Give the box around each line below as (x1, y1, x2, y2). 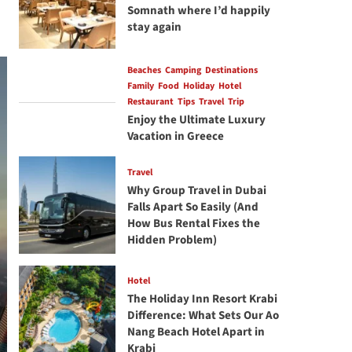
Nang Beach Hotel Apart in (126, 323, 265, 340)
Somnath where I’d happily (126, 2, 270, 19)
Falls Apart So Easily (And (126, 198, 258, 215)
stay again (126, 18, 181, 35)
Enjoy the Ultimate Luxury (126, 112, 266, 129)
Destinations (204, 64, 258, 78)
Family (126, 79, 154, 93)
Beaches (126, 64, 161, 78)
